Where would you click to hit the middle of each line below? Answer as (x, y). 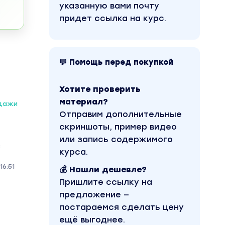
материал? (84, 102)
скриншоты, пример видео (118, 127)
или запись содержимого (116, 139)
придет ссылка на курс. (113, 18)
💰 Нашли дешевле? (103, 170)
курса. (74, 152)
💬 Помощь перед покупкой (116, 62)
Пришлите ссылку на (106, 182)
